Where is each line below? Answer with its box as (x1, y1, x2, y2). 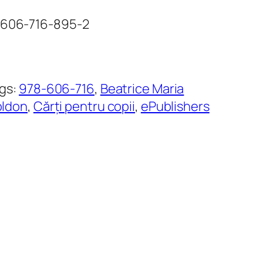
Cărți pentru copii (33, 97, 136, 116)
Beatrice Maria (100, 80, 184, 98)
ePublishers (140, 97, 210, 116)
